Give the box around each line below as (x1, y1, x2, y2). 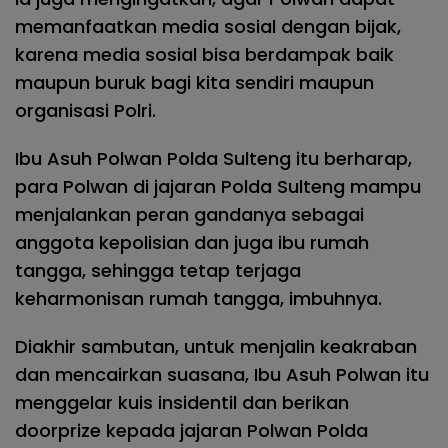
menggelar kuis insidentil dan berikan (15, 389, 349, 415)
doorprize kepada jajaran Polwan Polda (15, 417, 368, 443)
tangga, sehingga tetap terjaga (15, 257, 301, 283)
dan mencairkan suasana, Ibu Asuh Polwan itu (15, 361, 429, 387)
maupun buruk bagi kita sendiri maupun (15, 69, 374, 95)
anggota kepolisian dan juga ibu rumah (15, 229, 369, 255)
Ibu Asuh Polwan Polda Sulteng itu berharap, (15, 145, 412, 171)
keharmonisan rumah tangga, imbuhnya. (15, 285, 382, 311)
